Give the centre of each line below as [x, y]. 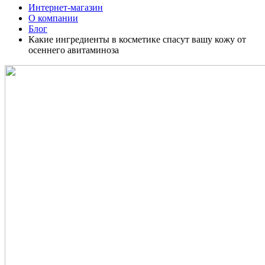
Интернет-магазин [66, 7]
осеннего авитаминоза [74, 50]
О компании [53, 18]
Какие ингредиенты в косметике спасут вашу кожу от [137, 39]
